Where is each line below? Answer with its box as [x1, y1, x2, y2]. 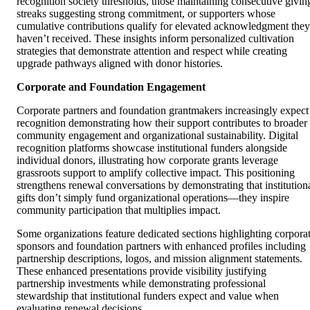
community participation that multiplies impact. [17, 204, 221, 217]
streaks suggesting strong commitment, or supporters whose [17, 8, 275, 20]
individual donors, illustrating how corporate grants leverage [17, 154, 278, 167]
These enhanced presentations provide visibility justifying [17, 265, 266, 277]
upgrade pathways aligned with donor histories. [17, 57, 223, 70]
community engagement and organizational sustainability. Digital [17, 129, 298, 142]
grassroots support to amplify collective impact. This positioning [17, 167, 295, 179]
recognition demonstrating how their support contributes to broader [17, 117, 307, 129]
